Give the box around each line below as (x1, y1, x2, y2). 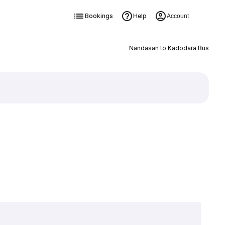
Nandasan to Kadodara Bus (129, 44, 209, 52)
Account (166, 13, 189, 20)
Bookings (84, 12, 113, 20)
